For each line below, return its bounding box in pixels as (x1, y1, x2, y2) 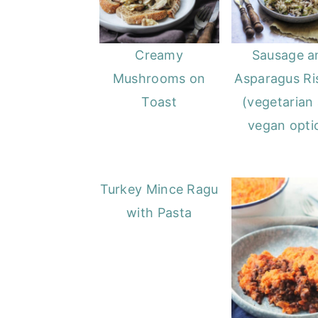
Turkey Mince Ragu (99, 182, 219, 197)
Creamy (135, 48, 184, 63)
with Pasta (126, 205, 192, 221)
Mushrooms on (112, 71, 206, 87)
